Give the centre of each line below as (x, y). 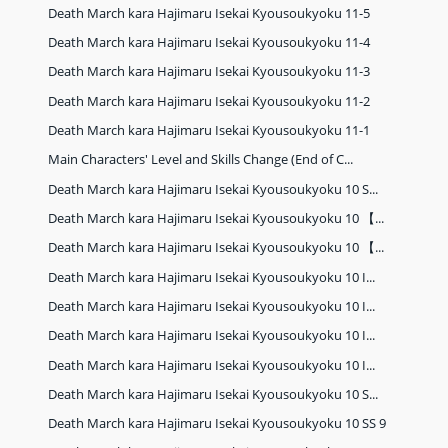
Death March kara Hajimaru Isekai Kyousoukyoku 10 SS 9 (217, 423)
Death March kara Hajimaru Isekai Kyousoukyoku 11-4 (209, 42)
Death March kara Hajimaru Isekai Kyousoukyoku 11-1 (209, 130)
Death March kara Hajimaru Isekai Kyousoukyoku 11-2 (209, 100)
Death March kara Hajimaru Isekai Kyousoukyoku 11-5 (209, 12)
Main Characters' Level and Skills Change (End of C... (201, 159)
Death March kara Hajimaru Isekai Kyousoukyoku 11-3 (209, 71)
